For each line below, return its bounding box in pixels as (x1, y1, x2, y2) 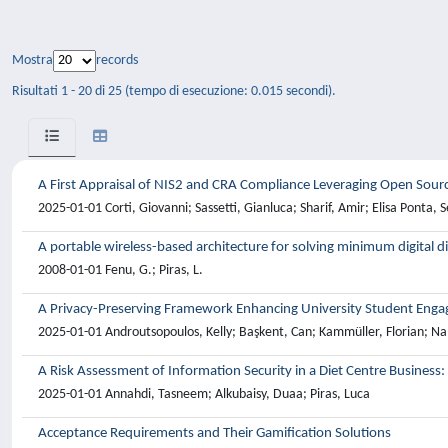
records (96, 53, 138, 68)
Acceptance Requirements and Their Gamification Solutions (38, 426, 391, 441)
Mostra (12, 53, 53, 68)
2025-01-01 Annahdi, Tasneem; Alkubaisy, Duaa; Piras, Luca (38, 387, 370, 402)
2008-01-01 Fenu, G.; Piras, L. (38, 263, 203, 278)
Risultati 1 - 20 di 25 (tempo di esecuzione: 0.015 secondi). (12, 83, 336, 99)
